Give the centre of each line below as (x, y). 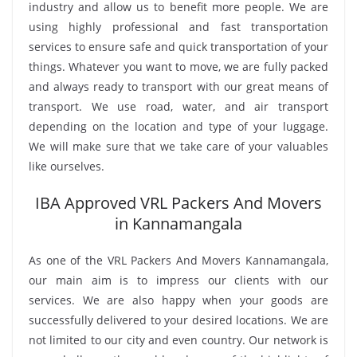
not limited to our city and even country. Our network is (178, 340)
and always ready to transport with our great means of (178, 87)
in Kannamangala (178, 224)
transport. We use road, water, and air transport (178, 107)
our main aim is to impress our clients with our (178, 280)
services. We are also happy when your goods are (178, 300)
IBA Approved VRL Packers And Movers (178, 203)
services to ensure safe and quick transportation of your (178, 47)
